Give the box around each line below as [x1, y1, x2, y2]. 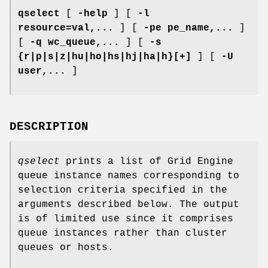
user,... [18, 65, 66, 77]
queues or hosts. [18, 242, 114, 253]
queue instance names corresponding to [18, 170, 239, 181]
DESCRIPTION [10, 120, 89, 133]
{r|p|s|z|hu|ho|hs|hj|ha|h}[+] [18, 51, 191, 62]
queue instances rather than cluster [18, 227, 227, 239]
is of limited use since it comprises [18, 213, 233, 224]
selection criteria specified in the [18, 184, 227, 196]
